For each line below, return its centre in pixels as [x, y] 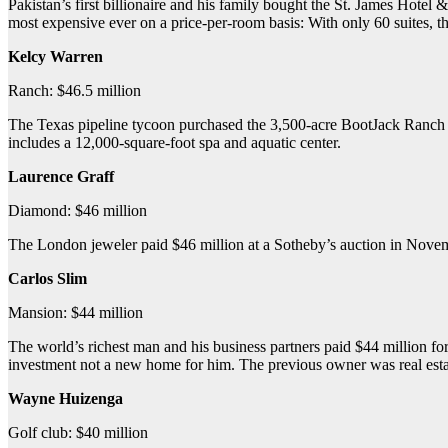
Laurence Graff [61, 176]
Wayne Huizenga [65, 398]
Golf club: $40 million [78, 432]
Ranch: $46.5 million [74, 90]
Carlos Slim [47, 278]
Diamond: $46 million [77, 210]
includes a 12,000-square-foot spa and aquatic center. [174, 142]
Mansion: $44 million [75, 312]
